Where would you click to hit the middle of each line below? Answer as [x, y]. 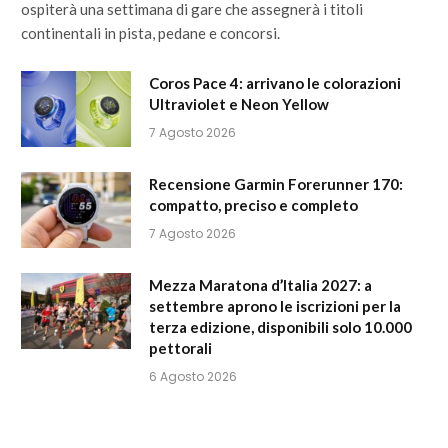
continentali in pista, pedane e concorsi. [150, 32]
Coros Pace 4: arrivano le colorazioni [275, 82]
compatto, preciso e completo [253, 204]
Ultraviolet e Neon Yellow [239, 103]
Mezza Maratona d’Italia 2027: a [260, 284]
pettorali [180, 347]
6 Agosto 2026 [193, 376]
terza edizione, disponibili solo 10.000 [280, 326]
